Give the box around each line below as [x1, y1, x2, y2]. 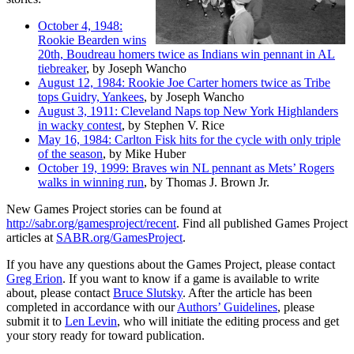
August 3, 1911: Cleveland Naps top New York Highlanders [38, 104, 338, 118]
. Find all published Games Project [176, 216, 348, 230]
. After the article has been [183, 285, 312, 299]
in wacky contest [38, 118, 122, 132]
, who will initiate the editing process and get [117, 314, 339, 328]
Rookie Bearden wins [38, 32, 146, 47]
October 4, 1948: [38, 18, 122, 32]
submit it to [6, 314, 65, 328]
